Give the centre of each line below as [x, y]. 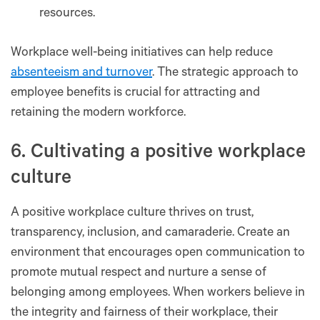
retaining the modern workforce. [98, 113]
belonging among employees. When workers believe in [158, 293]
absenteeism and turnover [81, 73]
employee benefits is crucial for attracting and [135, 93]
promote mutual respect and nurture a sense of [139, 273]
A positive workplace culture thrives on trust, [132, 213]
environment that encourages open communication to [158, 253]
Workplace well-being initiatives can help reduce [142, 53]
